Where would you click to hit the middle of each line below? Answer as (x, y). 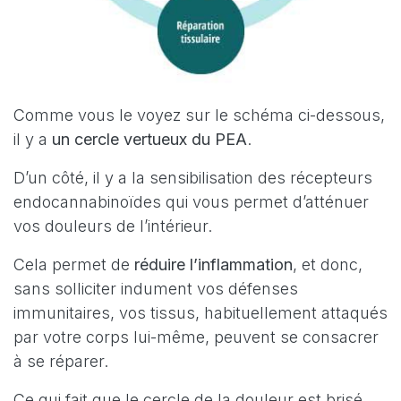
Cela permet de (74, 265)
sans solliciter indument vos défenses (156, 289)
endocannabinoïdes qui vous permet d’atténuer (191, 202)
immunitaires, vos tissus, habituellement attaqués (200, 313)
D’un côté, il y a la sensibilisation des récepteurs (193, 178)
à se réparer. (61, 362)
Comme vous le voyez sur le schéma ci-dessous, (199, 115)
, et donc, (328, 265)
